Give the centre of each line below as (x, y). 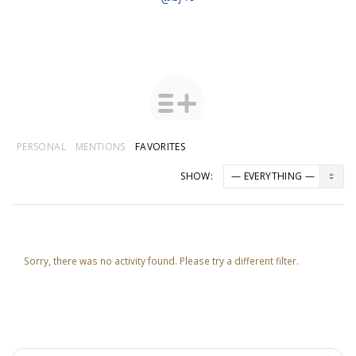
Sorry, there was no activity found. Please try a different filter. (161, 261)
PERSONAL (41, 147)
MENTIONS (100, 147)
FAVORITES (160, 147)
